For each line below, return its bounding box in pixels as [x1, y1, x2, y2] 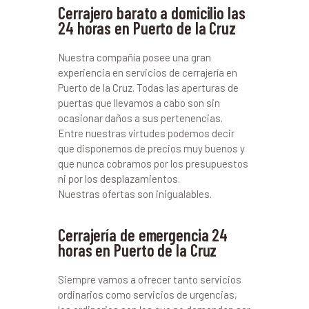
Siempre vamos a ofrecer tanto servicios [58, 273, 241, 286]
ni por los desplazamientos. [58, 172, 180, 186]
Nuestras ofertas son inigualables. [58, 188, 212, 201]
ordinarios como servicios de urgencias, [58, 288, 237, 301]
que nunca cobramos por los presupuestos [58, 157, 248, 170]
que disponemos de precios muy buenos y [58, 142, 245, 155]
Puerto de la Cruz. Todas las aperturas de [58, 81, 239, 94]
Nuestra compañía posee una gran [58, 51, 211, 64]
